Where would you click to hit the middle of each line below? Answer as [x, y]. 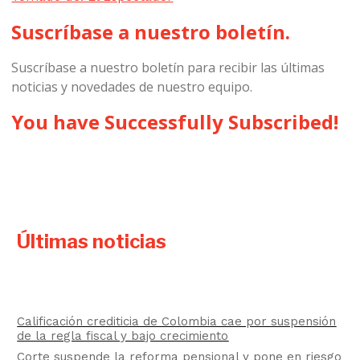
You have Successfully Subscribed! [175, 121]
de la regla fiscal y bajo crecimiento [123, 336]
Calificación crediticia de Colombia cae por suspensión [177, 322]
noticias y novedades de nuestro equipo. [132, 86]
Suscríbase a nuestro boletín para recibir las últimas [168, 67]
